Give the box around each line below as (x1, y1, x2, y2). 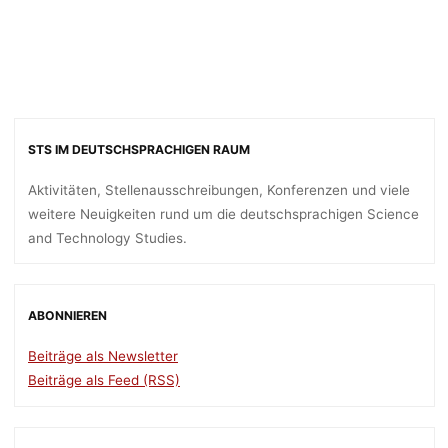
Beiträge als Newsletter (28, 348, 178, 365)
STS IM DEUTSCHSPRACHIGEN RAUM (28, 141, 250, 157)
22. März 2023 (326, 2, 404, 16)
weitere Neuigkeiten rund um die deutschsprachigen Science (28, 205, 419, 222)
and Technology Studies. (28, 229, 187, 246)
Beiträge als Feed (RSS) (28, 372, 180, 389)
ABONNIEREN (28, 307, 107, 323)
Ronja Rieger (235, 2, 301, 16)
